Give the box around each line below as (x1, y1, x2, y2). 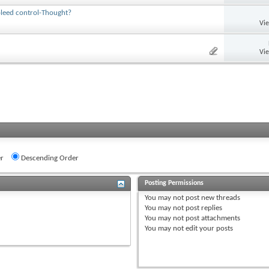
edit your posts (184, 224, 234, 232)
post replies (184, 204, 223, 212)
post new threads (184, 193, 241, 202)
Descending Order (19, 154, 79, 162)
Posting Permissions (145, 179, 204, 187)
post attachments (184, 214, 241, 222)
